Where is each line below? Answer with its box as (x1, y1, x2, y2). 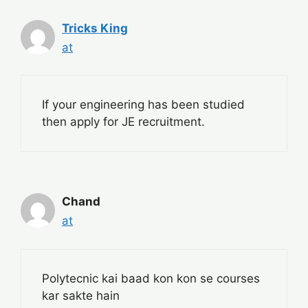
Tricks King (62, 21, 128, 35)
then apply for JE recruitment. (42, 115, 205, 129)
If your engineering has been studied (42, 98, 245, 112)
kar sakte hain (42, 288, 120, 302)
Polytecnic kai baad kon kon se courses (42, 271, 260, 285)
